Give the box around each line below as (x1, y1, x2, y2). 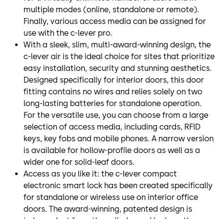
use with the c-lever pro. (23, 28, 112, 38)
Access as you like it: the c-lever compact (23, 169, 177, 178)
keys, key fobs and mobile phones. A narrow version (23, 133, 214, 143)
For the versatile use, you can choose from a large (23, 110, 208, 120)
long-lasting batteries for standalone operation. (23, 98, 201, 108)
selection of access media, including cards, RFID (23, 122, 200, 131)
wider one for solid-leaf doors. (23, 157, 134, 167)
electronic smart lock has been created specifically (23, 180, 213, 190)
